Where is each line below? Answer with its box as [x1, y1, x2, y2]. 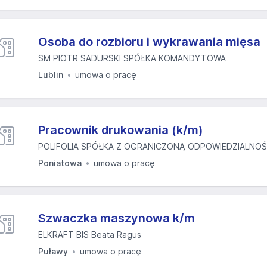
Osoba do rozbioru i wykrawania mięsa [38, 35, 260, 49]
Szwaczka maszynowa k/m [38, 211, 195, 225]
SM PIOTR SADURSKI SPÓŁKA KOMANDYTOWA [38, 53, 226, 63]
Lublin [38, 70, 63, 80]
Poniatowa [38, 158, 82, 168]
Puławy [38, 246, 68, 256]
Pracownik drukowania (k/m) [38, 123, 203, 137]
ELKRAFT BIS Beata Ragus [38, 229, 141, 240]
